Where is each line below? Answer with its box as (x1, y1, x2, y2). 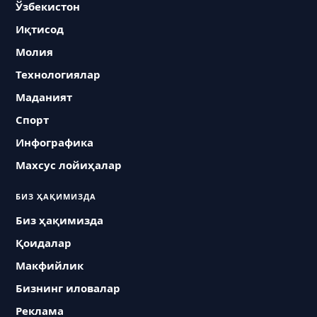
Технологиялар (16, 67, 101, 81)
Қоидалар (16, 236, 72, 250)
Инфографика (16, 135, 94, 149)
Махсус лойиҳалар (16, 158, 122, 172)
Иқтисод (16, 22, 64, 36)
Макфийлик (16, 258, 84, 272)
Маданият (16, 90, 73, 104)
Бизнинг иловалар (16, 281, 121, 295)
